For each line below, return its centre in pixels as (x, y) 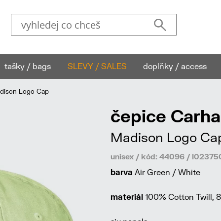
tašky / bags (27, 66)
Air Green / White (166, 172)
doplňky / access (175, 66)
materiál (127, 197)
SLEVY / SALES (97, 66)
